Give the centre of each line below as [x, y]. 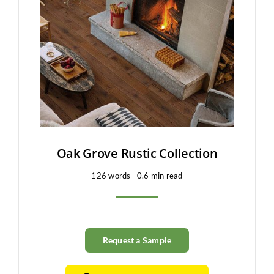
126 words [111, 175]
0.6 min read [160, 175]
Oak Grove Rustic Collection [137, 153]
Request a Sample [137, 240]
